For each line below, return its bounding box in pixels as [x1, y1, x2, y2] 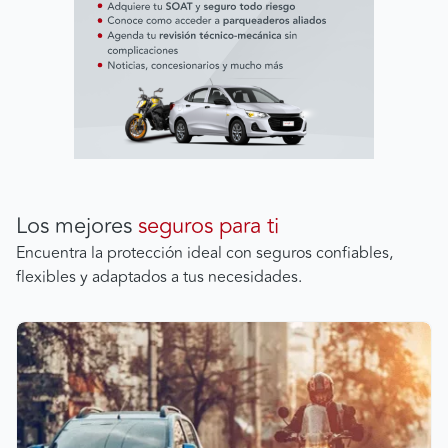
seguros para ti [138, 208, 279, 243]
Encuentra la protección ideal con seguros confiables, [16, 240, 393, 265]
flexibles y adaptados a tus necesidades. [16, 264, 302, 289]
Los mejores [16, 208, 138, 243]
